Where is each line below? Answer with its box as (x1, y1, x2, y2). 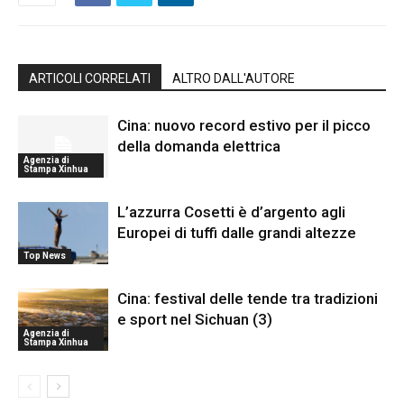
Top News (23, 250, 66, 261)
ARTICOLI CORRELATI (29, 70, 151, 86)
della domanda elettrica (117, 136, 280, 155)
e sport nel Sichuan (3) (117, 309, 272, 328)
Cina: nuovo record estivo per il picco (117, 115, 371, 134)
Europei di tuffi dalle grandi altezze (117, 223, 356, 242)
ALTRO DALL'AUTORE (172, 70, 295, 86)
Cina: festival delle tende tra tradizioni (117, 289, 378, 308)
